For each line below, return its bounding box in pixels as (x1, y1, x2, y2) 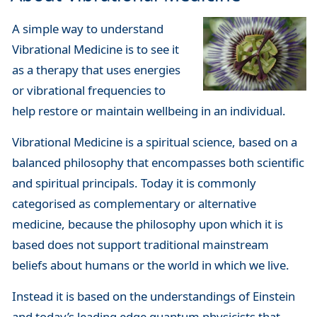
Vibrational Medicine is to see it (11, 40, 179, 57)
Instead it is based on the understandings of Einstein (11, 288, 295, 305)
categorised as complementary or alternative (11, 195, 256, 212)
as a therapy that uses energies (11, 61, 180, 78)
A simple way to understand (11, 20, 163, 37)
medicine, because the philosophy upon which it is (11, 215, 283, 232)
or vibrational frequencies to (11, 81, 166, 98)
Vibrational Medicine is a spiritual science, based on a (11, 133, 297, 150)
